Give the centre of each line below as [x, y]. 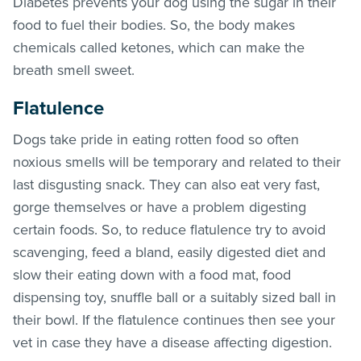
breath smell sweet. [74, 70]
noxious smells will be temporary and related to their [177, 162]
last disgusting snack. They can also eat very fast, [166, 184]
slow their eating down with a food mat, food [152, 274]
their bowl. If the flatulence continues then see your [174, 320]
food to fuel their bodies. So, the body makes [154, 25]
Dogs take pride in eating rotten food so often [156, 139]
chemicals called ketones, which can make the [159, 47]
